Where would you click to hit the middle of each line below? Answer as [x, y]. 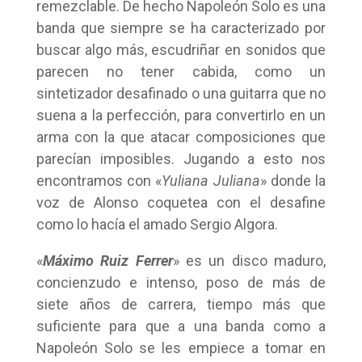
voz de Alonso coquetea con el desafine [181, 202]
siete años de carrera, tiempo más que [181, 304]
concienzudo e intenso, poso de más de [181, 282]
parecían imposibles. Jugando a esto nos [181, 159]
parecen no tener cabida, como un [181, 72]
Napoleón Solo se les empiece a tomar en [181, 348]
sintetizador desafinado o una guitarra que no [181, 93]
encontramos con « [99, 181]
